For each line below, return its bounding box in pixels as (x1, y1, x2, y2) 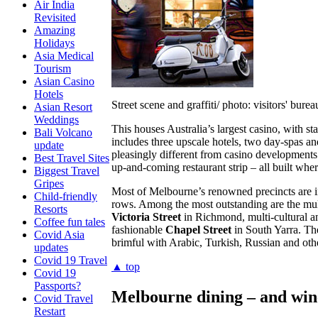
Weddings (34, 114, 79, 126)
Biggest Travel (34, 165, 99, 177)
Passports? (34, 280, 81, 292)
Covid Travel (34, 292, 93, 305)
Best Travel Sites (34, 152, 109, 164)
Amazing (34, 24, 75, 36)
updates (34, 241, 68, 253)
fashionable (111, 223, 165, 236)
